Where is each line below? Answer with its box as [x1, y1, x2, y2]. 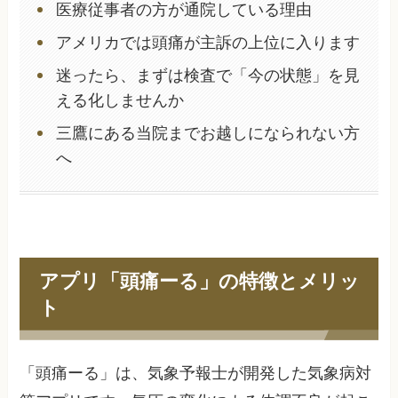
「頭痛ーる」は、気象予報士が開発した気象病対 [20, 364, 372, 383]
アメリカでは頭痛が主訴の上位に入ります [55, 34, 360, 52]
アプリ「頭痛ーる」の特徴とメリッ [38, 267, 360, 295]
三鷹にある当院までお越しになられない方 [55, 124, 360, 143]
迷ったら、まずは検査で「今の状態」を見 [55, 67, 360, 85]
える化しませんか [55, 92, 184, 110]
